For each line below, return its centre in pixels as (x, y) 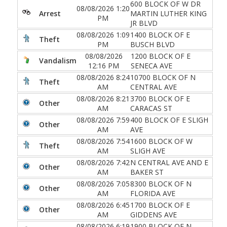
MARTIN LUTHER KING (168, 13)
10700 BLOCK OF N (163, 77)
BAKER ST (147, 172)
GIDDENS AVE (154, 214)
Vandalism (58, 61)
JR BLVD (144, 23)
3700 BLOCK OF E (160, 98)
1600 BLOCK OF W (161, 141)
